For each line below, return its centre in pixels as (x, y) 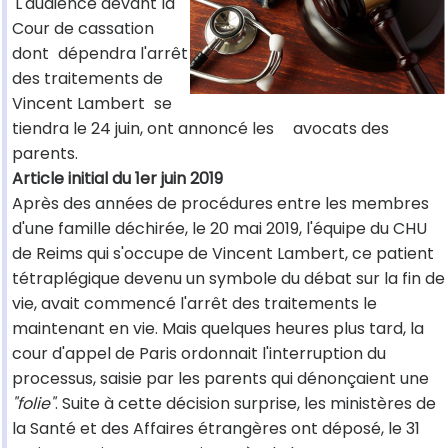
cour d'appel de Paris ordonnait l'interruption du (199, 354)
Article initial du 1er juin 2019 (117, 179)
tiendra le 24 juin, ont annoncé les (143, 129)
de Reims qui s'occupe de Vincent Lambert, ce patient (223, 254)
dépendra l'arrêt (123, 54)
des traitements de (87, 79)
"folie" (33, 404)
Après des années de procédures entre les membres (220, 204)
